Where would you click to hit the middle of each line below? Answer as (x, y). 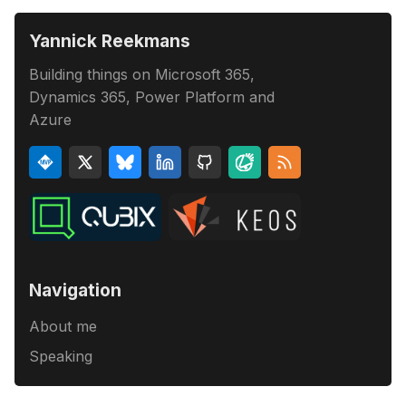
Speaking (61, 357)
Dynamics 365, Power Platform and (152, 97)
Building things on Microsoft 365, (142, 74)
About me (63, 327)
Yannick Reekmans (110, 40)
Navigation (75, 290)
